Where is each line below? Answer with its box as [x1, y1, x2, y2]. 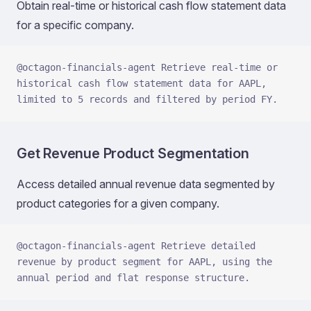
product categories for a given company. [17, 196, 219, 210]
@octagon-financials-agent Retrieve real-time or [17, 62, 278, 73]
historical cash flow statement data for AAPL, [17, 78, 267, 89]
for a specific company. [17, 18, 134, 32]
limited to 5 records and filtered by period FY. [17, 94, 278, 105]
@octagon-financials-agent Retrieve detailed [17, 240, 255, 251]
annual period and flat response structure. [17, 272, 250, 283]
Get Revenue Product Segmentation [17, 145, 249, 162]
